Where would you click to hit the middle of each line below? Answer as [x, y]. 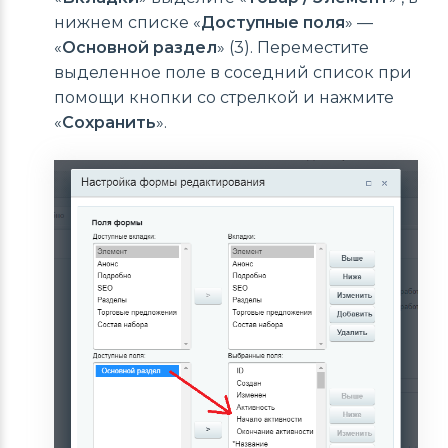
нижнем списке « [127, 23]
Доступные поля [273, 23]
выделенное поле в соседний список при [233, 73]
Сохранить [109, 123]
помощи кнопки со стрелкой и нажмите [224, 98]
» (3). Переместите [293, 48]
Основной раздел [139, 48]
